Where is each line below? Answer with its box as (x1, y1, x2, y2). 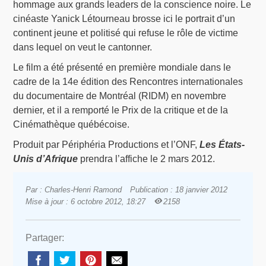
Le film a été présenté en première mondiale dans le (13, 62, 232, 72)
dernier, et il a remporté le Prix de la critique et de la (13, 104, 229, 115)
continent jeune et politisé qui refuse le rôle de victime (13, 27, 239, 38)
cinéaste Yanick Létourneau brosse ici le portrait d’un (13, 13, 236, 24)
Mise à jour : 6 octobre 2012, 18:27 (25, 197, 145, 207)
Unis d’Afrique (13, 153, 78, 164)
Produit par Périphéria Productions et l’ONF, (13, 139, 200, 150)
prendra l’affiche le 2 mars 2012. (78, 153, 216, 164)
